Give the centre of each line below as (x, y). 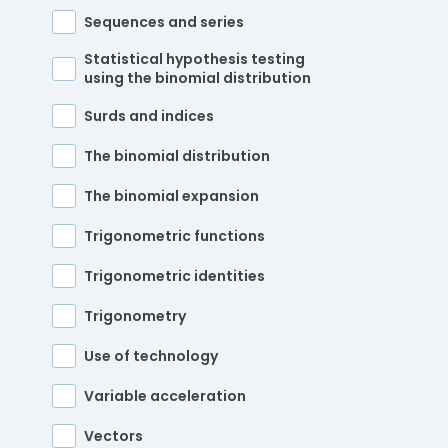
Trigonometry (135, 315)
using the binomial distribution (197, 78)
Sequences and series (164, 21)
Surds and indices (149, 115)
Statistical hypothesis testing (194, 59)
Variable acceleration (165, 395)
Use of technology (151, 355)
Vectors (113, 435)
